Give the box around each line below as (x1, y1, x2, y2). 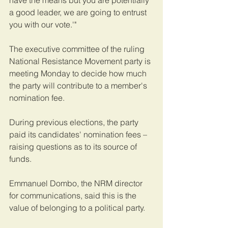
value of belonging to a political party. (9, 202, 147, 213)
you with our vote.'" (9, 19, 78, 30)
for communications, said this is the (9, 190, 138, 201)
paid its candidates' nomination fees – (9, 129, 149, 139)
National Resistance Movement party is (9, 55, 153, 66)
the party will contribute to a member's (9, 80, 149, 91)
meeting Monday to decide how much (9, 68, 149, 78)
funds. (9, 153, 40, 164)
